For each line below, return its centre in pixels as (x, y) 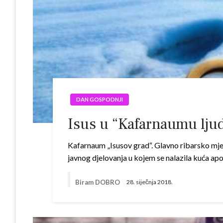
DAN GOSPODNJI (100, 99)
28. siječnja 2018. (150, 182)
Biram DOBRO (99, 182)
